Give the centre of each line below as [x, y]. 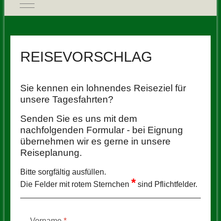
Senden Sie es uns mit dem [78, 119]
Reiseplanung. [51, 153]
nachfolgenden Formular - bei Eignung [101, 130]
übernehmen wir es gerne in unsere [95, 141]
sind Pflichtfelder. [166, 184]
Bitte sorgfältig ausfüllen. [63, 172]
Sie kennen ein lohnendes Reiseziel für [103, 88]
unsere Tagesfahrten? [67, 99]
